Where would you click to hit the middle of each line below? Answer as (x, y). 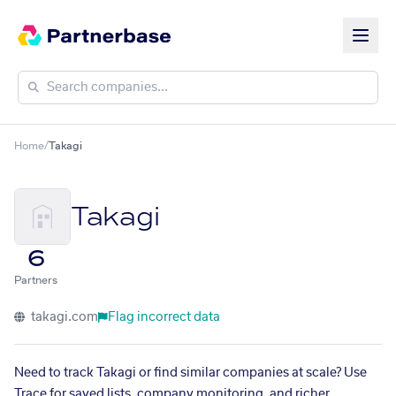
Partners (36, 280)
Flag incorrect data (164, 317)
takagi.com (63, 317)
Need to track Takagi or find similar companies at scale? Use (190, 373)
